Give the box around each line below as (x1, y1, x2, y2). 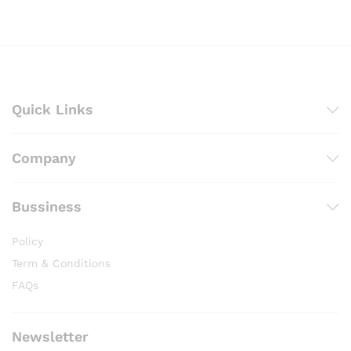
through (293, 2, 342, 17)
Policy (12, 235, 43, 248)
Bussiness (12, 198, 81, 215)
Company (12, 150, 76, 167)
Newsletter (12, 328, 89, 346)
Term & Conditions (12, 257, 110, 270)
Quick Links (12, 101, 93, 118)
